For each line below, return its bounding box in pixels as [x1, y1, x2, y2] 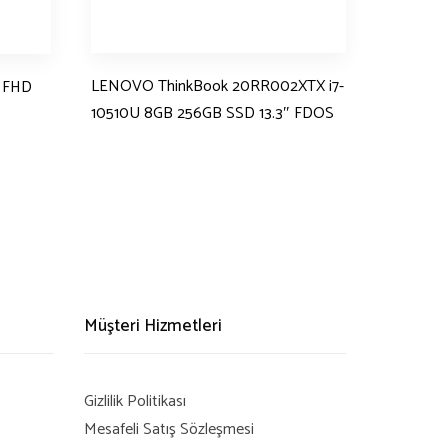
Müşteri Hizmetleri [83, 311, 222, 340]
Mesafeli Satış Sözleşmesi [83, 416, 254, 444]
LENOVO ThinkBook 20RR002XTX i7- [91, 73, 344, 101]
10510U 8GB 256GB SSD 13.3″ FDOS [91, 100, 334, 128]
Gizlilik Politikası [83, 388, 186, 416]
